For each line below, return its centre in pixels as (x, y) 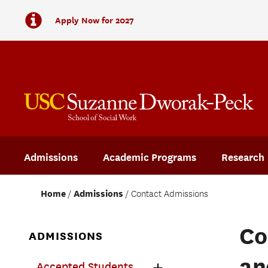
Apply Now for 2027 (95, 20)
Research (243, 157)
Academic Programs (150, 157)
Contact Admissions (170, 194)
